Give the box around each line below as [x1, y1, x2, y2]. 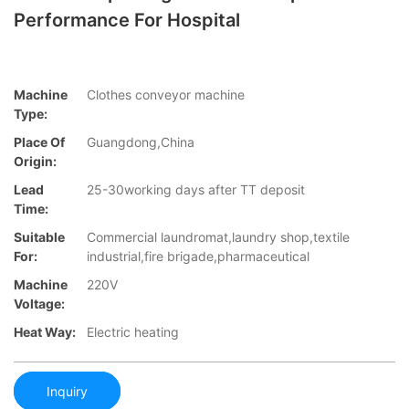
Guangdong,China [87, 134, 194, 151]
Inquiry [47, 383, 88, 399]
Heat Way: [14, 324, 76, 341]
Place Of [14, 134, 65, 151]
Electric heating [87, 324, 179, 341]
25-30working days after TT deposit [87, 182, 305, 198]
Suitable [14, 229, 65, 246]
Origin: [14, 153, 57, 170]
